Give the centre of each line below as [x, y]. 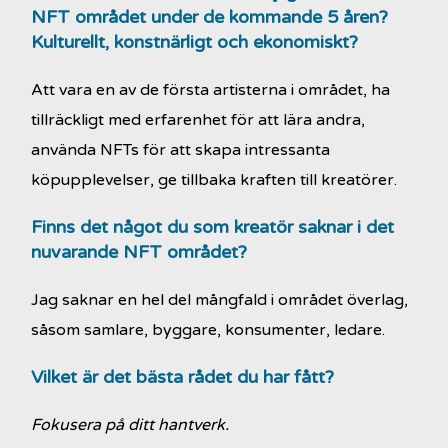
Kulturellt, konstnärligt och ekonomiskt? [195, 41]
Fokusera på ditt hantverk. [130, 424]
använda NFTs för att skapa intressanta [181, 149]
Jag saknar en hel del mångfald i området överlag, [220, 299]
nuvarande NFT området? [139, 251]
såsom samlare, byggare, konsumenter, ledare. [208, 329]
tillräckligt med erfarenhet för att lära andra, [198, 119]
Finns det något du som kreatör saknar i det [213, 226]
